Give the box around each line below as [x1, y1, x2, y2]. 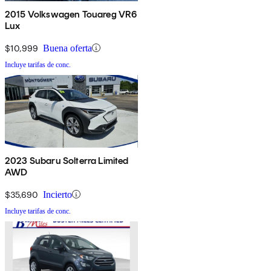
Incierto [43, 189, 72, 200]
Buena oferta [43, 42, 92, 53]
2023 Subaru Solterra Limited [5, 154, 129, 166]
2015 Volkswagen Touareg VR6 [5, 8, 137, 20]
